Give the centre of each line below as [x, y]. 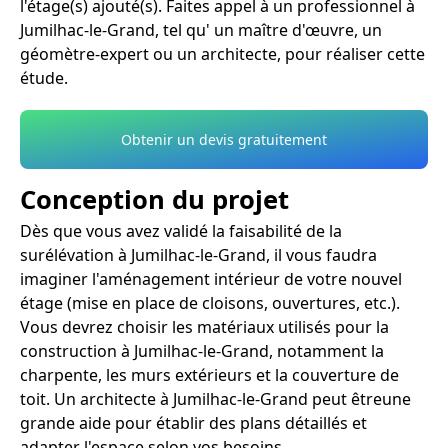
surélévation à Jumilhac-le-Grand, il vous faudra [198, 255]
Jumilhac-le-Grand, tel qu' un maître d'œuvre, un [201, 29]
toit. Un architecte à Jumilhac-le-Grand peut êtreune [215, 399]
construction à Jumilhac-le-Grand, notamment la [202, 351]
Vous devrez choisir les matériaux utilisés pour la [204, 327]
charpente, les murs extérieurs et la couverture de [209, 375]
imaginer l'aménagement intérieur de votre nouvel [211, 279]
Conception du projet [154, 200]
